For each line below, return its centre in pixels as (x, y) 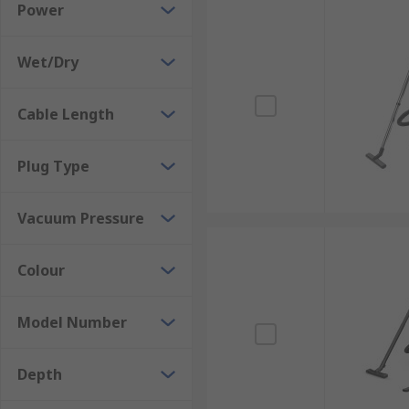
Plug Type (53, 166)
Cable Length (66, 114)
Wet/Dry (48, 62)
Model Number (72, 322)
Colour (41, 270)
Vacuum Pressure (81, 218)
